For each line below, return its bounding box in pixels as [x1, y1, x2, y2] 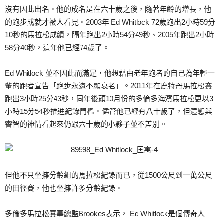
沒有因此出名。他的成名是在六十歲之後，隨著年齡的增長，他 [5, 5, 211, 13]
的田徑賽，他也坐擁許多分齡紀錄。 [5, 184, 123, 192]
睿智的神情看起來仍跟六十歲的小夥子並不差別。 [5, 120, 167, 128]
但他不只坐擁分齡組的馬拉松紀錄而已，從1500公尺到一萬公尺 [5, 171, 212, 179]
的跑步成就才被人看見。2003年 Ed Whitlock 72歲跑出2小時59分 [5, 18, 215, 26]
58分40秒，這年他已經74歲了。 [5, 43, 110, 52]
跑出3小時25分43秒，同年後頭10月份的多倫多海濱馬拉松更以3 [5, 94, 213, 103]
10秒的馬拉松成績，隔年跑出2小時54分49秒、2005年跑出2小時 [5, 30, 214, 39]
